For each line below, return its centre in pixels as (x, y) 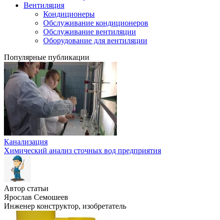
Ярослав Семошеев (36, 197)
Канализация (26, 142)
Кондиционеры (69, 14)
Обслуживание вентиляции (90, 32)
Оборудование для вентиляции (95, 41)
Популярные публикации (47, 57)
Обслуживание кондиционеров (96, 23)
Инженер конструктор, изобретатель (65, 206)
